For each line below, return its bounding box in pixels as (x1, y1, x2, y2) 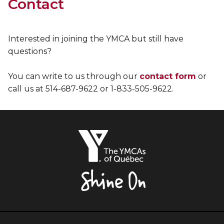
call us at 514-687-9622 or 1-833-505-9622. (8, 84, 173, 94)
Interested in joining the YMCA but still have (8, 34, 183, 44)
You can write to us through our (8, 71, 139, 81)
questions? (8, 46, 51, 56)
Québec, (155, 166, 189, 176)
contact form (139, 71, 196, 81)
